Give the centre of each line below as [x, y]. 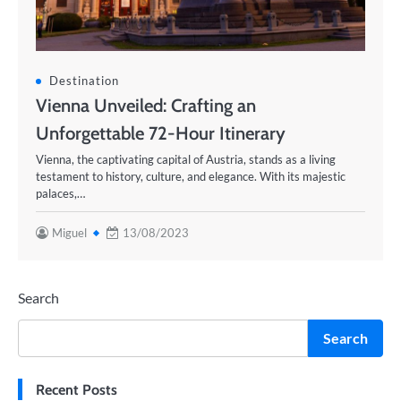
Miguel [69, 233]
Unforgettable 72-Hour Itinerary [161, 133]
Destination [84, 81]
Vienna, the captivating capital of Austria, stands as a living [186, 159]
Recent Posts [77, 389]
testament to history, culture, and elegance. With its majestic [191, 176]
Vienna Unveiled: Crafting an [146, 105]
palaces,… [60, 193]
